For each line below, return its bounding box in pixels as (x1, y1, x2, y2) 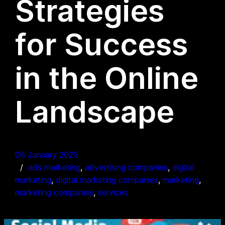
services (98, 187, 129, 197)
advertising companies (85, 162, 168, 172)
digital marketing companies (56, 174, 159, 185)
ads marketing (28, 162, 81, 172)
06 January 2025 (15, 149, 79, 160)
